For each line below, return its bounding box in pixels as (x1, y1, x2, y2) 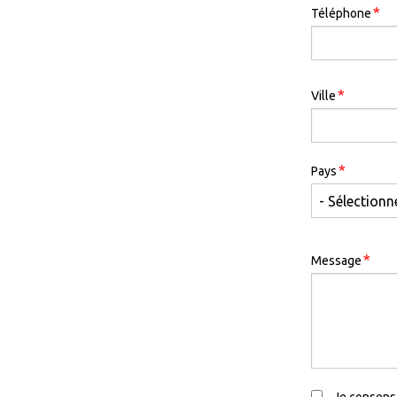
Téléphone (311, 6, 371, 21)
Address (311, 77, 365, 94)
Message (311, 253, 362, 269)
